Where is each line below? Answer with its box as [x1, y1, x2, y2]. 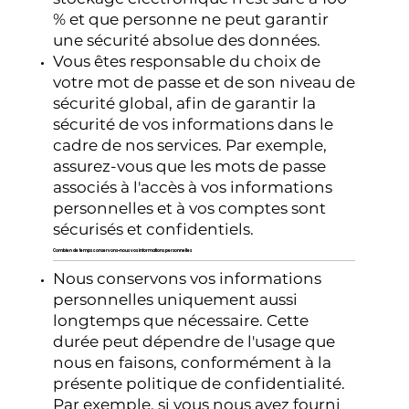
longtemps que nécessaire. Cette [53, 310, 309, 330]
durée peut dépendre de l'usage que [53, 331, 336, 351]
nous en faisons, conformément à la [53, 352, 332, 372]
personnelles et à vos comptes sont [53, 199, 327, 218]
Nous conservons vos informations [53, 268, 322, 288]
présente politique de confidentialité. [53, 373, 346, 393]
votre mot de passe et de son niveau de [53, 73, 356, 92]
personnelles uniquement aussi [53, 289, 299, 309]
